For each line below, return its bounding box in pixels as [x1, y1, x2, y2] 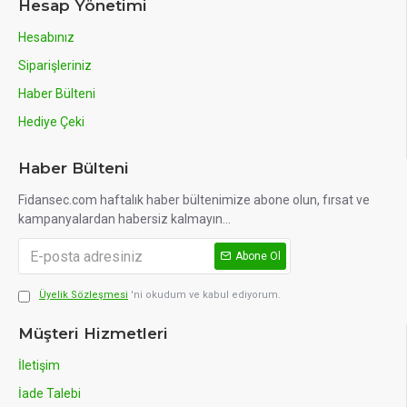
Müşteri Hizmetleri [18, 324, 168, 342]
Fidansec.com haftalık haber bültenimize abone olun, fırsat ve [18, 193, 370, 207]
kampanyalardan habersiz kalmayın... [18, 212, 231, 226]
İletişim [18, 358, 60, 372]
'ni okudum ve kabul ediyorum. [131, 289, 281, 301]
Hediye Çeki [18, 114, 84, 129]
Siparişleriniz [18, 58, 92, 73]
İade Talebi [18, 386, 81, 401]
